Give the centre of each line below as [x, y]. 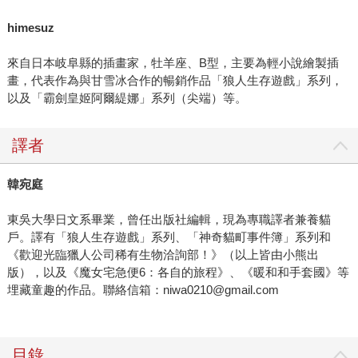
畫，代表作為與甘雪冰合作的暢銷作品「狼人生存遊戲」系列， [175, 80]
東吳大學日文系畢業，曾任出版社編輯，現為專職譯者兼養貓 [169, 219]
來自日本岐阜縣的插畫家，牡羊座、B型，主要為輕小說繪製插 [173, 62]
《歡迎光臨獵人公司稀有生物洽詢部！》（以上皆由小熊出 [163, 254]
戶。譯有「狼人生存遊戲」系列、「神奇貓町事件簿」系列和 [169, 237]
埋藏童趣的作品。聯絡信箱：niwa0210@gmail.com [143, 289]
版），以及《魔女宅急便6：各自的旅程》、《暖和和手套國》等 [178, 272]
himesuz [30, 27]
